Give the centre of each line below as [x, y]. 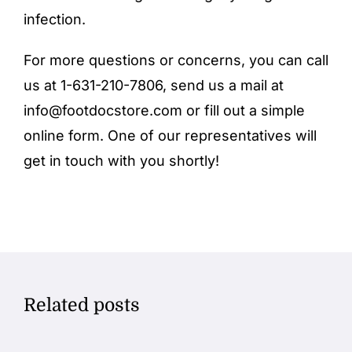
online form [62, 136]
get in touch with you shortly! [121, 161]
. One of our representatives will [208, 136]
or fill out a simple [244, 110]
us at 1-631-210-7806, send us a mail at [154, 85]
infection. [55, 19]
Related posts [81, 305]
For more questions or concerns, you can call [176, 60]
